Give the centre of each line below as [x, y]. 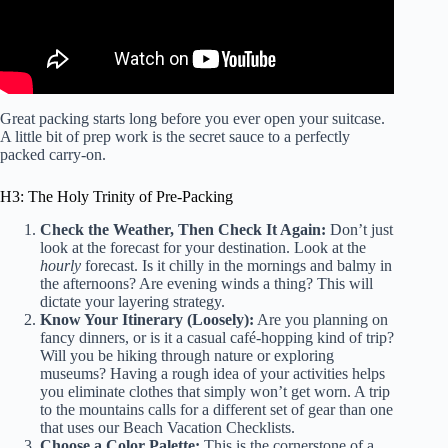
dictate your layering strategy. [132, 302]
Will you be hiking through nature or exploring [187, 356]
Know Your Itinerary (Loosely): [147, 320]
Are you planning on [321, 320]
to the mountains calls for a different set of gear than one [216, 410]
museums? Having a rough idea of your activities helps [212, 374]
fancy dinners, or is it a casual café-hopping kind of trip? [217, 338]
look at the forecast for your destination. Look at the [203, 248]
